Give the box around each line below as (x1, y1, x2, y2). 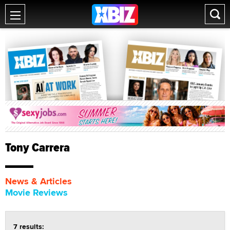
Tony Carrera (5, 138, 70, 157)
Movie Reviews (5, 185, 68, 199)
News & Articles (5, 174, 72, 188)
